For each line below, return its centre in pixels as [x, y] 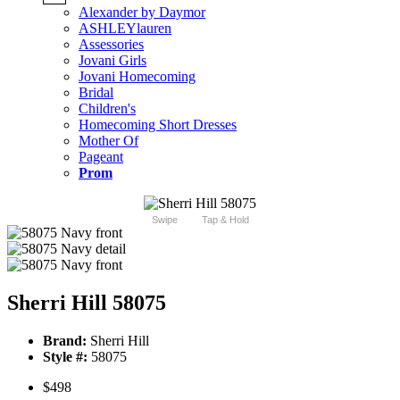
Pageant [101, 157]
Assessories [111, 45]
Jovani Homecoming [137, 77]
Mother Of [108, 141]
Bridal [96, 93]
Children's [107, 109]
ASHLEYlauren [125, 29]
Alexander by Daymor [142, 12]
